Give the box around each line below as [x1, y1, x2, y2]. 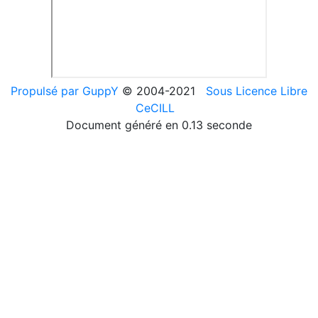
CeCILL [136, 100, 179, 115]
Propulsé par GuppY [11, 83, 122, 98]
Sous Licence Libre [206, 83, 307, 98]
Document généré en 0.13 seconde [66, 117, 252, 132]
